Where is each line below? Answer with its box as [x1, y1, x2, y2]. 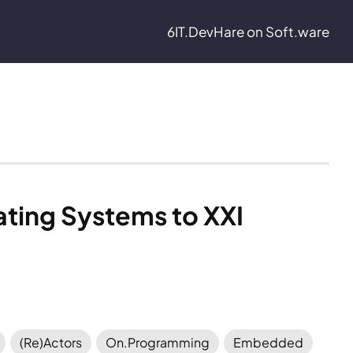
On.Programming [106, 334, 210, 351]
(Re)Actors [20, 334, 83, 351]
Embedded [233, 334, 304, 351]
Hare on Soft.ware [214, 23, 329, 40]
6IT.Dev [167, 23, 214, 40]
